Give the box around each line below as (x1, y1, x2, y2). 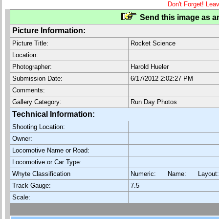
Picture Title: (12, 40, 48, 47)
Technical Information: (12, 110, 103, 118)
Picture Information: (12, 26, 86, 35)
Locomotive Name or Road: (12, 147, 89, 154)
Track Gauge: (12, 182, 51, 189)
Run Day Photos (131, 98, 177, 106)
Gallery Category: (12, 98, 62, 106)
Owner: (12, 135, 32, 142)
